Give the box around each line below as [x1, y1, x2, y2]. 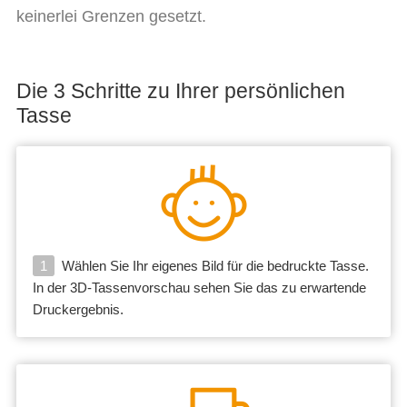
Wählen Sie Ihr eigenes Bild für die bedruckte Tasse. [58, 258, 369, 273]
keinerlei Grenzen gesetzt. [16, 7, 206, 25]
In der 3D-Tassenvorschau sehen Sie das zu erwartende [33, 280, 366, 295]
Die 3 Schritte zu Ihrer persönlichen [16, 79, 345, 103]
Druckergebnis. [33, 302, 124, 317]
